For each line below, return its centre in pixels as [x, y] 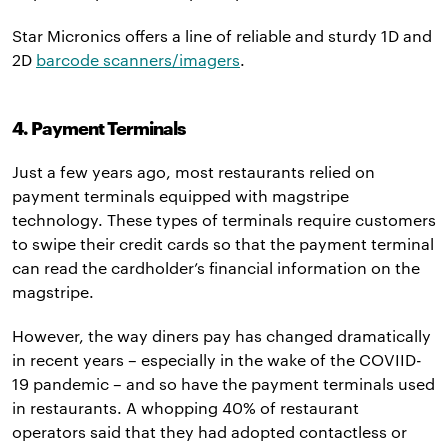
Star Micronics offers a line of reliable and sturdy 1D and [222, 36]
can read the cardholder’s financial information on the [216, 268]
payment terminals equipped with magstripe [180, 196]
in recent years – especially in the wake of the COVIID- [217, 360]
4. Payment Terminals [98, 128]
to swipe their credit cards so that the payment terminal [223, 244]
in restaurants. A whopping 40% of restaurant [185, 408]
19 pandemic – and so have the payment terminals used [223, 384]
